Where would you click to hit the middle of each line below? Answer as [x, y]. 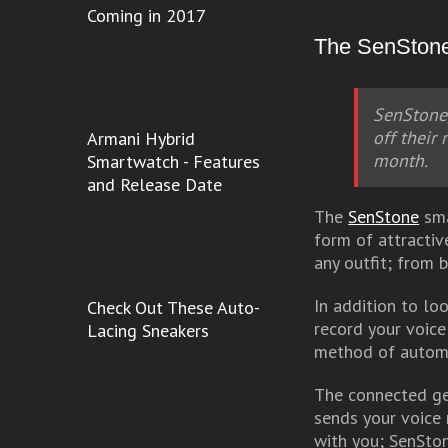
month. [401, 160]
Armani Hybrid [140, 138]
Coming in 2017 [146, 15]
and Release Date [154, 184]
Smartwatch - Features [173, 161]
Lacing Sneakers [147, 330]
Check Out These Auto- [173, 307]
